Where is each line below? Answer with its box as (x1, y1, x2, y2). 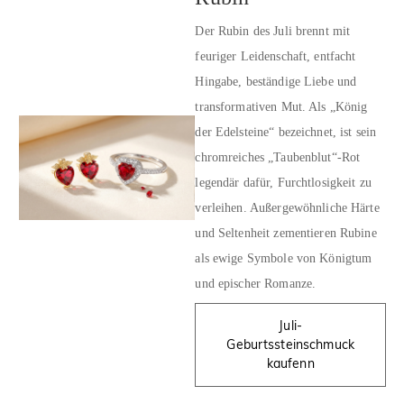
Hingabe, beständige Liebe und (195, 74, 357, 88)
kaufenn (266, 355, 315, 372)
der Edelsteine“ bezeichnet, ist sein (195, 124, 377, 139)
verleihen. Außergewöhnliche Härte (195, 200, 380, 215)
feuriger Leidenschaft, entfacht (195, 49, 356, 63)
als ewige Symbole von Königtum (195, 251, 372, 265)
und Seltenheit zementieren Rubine (195, 225, 377, 240)
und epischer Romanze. (195, 276, 317, 290)
